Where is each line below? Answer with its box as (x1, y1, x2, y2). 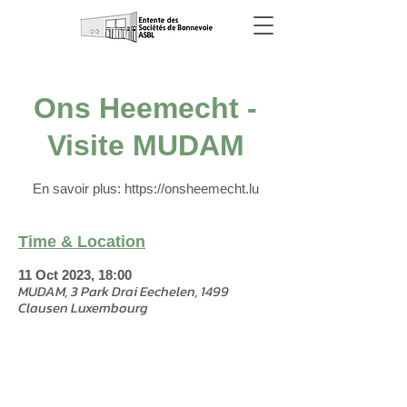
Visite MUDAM (46, 129, 244, 162)
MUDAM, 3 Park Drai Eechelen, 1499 (18, 281, 229, 302)
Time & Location (18, 233, 145, 251)
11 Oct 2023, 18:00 (18, 267, 132, 283)
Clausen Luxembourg (18, 297, 148, 318)
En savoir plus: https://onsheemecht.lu (32, 181, 259, 196)
